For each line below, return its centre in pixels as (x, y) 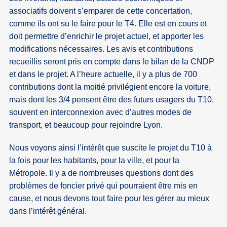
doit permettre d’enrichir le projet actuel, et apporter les (107, 36)
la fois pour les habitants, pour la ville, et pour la (94, 161)
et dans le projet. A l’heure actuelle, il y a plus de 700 (103, 74)
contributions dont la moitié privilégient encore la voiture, (110, 87)
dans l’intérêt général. (48, 211)
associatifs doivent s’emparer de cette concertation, (101, 11)
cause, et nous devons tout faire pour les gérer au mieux (109, 199)
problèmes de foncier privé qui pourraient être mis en (104, 186)
